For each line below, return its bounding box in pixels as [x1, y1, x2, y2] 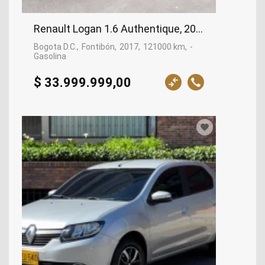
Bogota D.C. [34, 42, 77, 52]
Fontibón [82, 42, 115, 52]
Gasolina [34, 51, 66, 62]
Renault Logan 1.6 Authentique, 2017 [34, 22, 208, 35]
